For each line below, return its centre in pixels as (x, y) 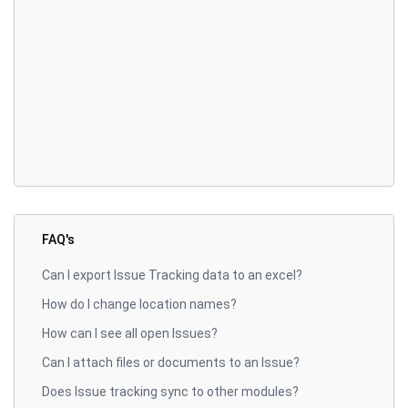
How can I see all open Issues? (130, 333)
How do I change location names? (139, 304)
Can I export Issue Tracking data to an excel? (172, 275)
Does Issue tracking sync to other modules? (170, 392)
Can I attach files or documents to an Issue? (171, 362)
